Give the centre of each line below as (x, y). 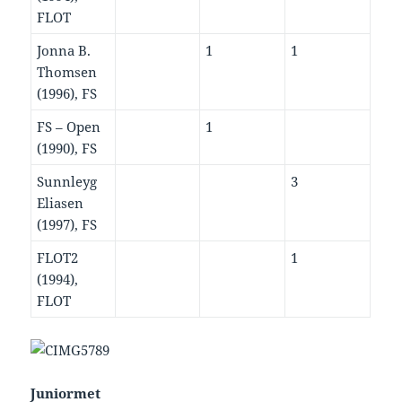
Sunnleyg (67, 182)
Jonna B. (64, 51)
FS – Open (69, 127)
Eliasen (61, 203)
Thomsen (67, 72)
